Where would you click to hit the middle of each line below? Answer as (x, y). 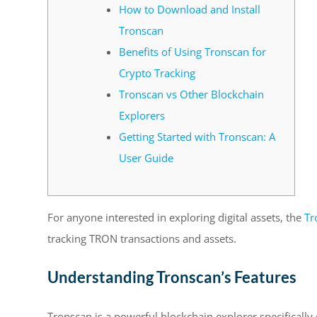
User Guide (146, 157)
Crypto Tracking (157, 73)
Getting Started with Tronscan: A (197, 136)
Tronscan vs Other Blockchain (191, 94)
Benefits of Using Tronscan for (192, 51)
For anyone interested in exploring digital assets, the (176, 217)
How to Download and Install (190, 9)
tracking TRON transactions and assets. (142, 238)
